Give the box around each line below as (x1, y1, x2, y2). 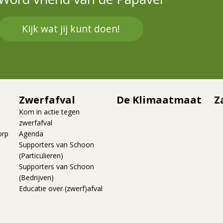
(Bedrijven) (19, 173, 54, 183)
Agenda (19, 129, 43, 139)
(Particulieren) (19, 151, 63, 161)
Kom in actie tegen (19, 107, 80, 117)
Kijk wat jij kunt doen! (22, 22, 119, 35)
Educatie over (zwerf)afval (19, 184, 103, 194)
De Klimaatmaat (116, 93, 202, 107)
